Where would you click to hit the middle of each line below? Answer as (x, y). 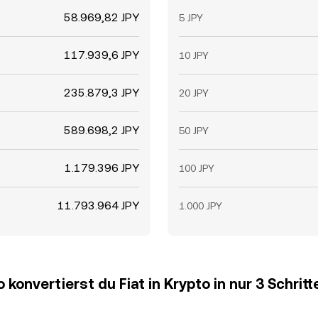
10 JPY (194, 55)
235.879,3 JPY (102, 93)
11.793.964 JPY (98, 205)
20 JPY (194, 93)
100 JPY (197, 168)
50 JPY (194, 131)
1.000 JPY (201, 206)
